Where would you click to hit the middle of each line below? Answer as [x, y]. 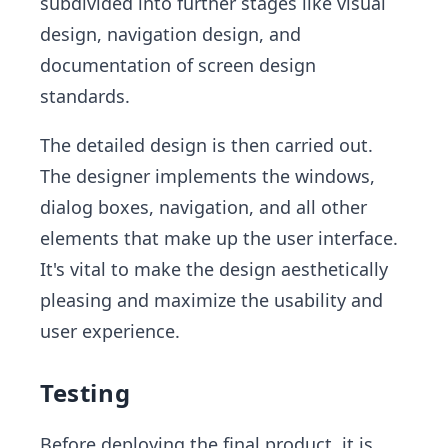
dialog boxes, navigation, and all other [203, 206]
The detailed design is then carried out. [206, 144]
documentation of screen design [178, 64]
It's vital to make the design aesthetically [214, 268]
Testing [85, 392]
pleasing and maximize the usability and [211, 299]
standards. [85, 95]
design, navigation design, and [170, 33]
